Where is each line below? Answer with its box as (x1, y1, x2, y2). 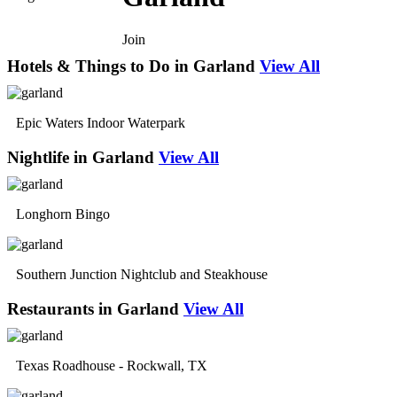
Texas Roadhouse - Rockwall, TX (16, 357, 207, 373)
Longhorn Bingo (16, 206, 110, 222)
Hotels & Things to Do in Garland (7, 57, 255, 76)
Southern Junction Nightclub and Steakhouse (16, 266, 268, 282)
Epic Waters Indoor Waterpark (16, 115, 185, 131)
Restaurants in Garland (7, 299, 179, 318)
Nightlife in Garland (7, 147, 154, 167)
